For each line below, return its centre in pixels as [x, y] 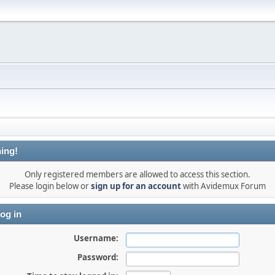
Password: [98, 257]
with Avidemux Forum [223, 186]
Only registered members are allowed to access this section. [137, 174]
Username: [96, 238]
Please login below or [50, 186]
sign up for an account [136, 186]
